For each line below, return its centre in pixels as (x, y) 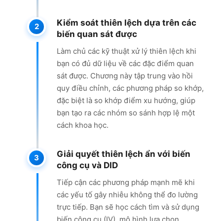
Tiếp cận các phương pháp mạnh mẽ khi (126, 182)
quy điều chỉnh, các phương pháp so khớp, (130, 88)
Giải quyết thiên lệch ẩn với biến (124, 154)
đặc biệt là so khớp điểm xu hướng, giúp (126, 100)
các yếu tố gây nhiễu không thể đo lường (127, 194)
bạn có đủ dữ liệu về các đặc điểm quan (125, 63)
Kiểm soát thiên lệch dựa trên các (127, 22)
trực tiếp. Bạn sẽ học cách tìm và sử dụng (128, 207)
